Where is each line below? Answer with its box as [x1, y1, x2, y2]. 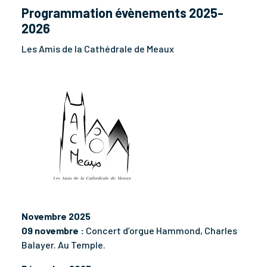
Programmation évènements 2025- [21, 4, 223, 20]
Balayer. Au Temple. [21, 238, 105, 250]
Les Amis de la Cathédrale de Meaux [21, 42, 174, 54]
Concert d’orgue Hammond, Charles [84, 224, 237, 236]
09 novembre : [21, 224, 84, 236]
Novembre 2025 [21, 210, 91, 222]
